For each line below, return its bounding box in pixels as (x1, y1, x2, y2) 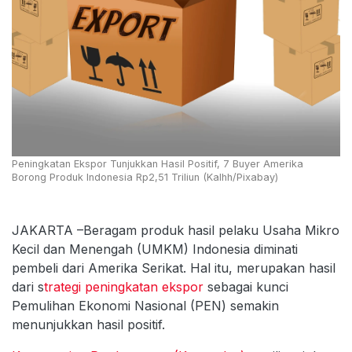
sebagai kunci (207, 279, 288, 295)
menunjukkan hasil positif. (12, 317, 169, 332)
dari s (12, 279, 44, 295)
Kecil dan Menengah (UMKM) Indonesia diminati (12, 241, 298, 257)
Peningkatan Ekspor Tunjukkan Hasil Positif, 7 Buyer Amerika (12, 158, 303, 170)
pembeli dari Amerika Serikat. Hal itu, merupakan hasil (12, 260, 335, 276)
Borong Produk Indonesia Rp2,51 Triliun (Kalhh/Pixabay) (12, 171, 278, 183)
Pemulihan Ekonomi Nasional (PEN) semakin (12, 298, 279, 313)
